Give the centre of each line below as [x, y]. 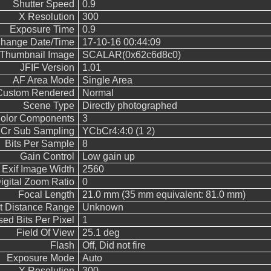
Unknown [103, 207]
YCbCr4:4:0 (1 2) [118, 131]
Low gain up [108, 156]
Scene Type [48, 106]
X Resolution [46, 17]
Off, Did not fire [114, 245]
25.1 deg [101, 233]
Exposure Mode [40, 258]
